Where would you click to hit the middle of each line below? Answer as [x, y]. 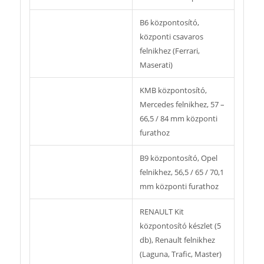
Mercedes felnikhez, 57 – [182, 105]
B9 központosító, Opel [178, 158]
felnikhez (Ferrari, [169, 51]
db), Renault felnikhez [177, 240]
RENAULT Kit [161, 212]
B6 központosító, [169, 23]
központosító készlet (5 [180, 226]
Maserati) [156, 65]
